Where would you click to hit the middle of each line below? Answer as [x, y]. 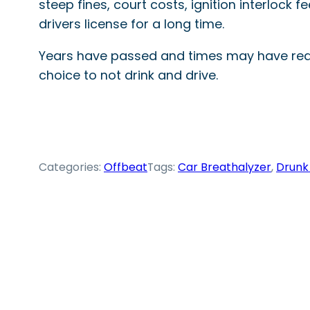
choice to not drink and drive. [128, 75]
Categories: [71, 167]
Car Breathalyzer [225, 167]
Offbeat [126, 167]
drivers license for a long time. [131, 24]
